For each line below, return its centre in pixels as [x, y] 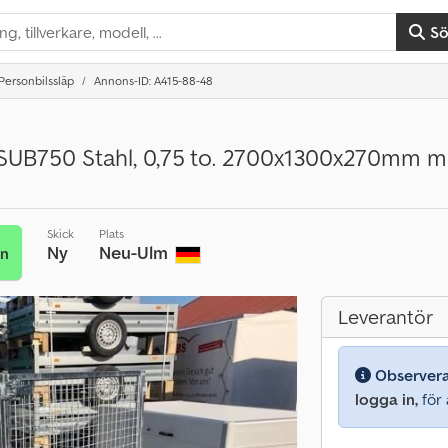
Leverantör [385, 317]
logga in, [386, 399]
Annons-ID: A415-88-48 [153, 80]
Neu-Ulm [135, 252]
